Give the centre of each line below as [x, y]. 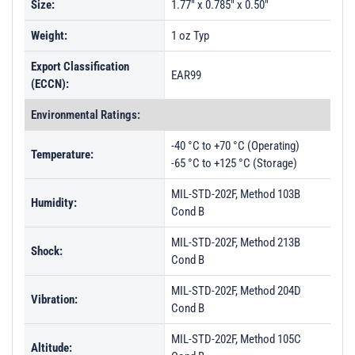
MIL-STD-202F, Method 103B [236, 194]
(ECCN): [50, 84]
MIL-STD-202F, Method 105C [236, 339]
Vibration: [54, 300]
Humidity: [54, 203]
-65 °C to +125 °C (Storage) [234, 163]
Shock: [47, 251]
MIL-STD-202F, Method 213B [236, 242]
